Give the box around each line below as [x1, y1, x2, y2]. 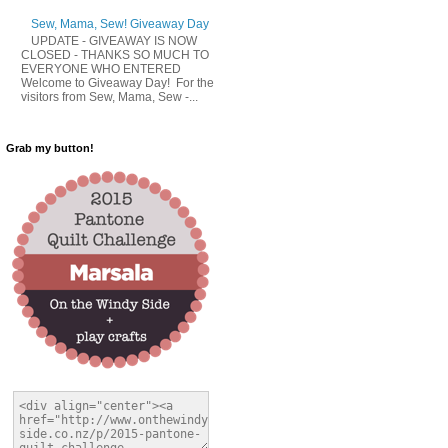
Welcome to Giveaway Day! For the [21, 75, 214, 90]
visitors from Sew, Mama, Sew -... [21, 89, 198, 104]
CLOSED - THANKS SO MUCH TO [21, 47, 209, 62]
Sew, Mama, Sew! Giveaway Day [30, 17, 209, 32]
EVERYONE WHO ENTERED [21, 61, 181, 76]
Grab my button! [6, 142, 94, 155]
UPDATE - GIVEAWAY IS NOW [30, 33, 197, 48]
